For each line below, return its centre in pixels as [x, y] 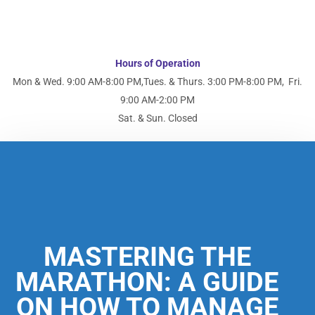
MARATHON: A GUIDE [147, 282]
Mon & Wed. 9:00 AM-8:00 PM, [78, 82]
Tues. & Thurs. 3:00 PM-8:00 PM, [215, 82]
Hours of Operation [157, 64]
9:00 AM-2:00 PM [157, 100]
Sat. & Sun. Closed [157, 118]
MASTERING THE [147, 257]
